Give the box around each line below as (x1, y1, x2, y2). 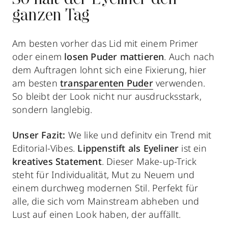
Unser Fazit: (12, 129, 66, 141)
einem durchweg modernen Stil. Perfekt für (12, 182, 198, 194)
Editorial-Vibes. (12, 142, 75, 155)
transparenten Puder (60, 77, 153, 90)
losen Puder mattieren (64, 50, 164, 63)
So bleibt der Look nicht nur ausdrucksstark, (12, 90, 202, 103)
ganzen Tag (12, 8, 90, 25)
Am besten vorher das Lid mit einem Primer (12, 37, 198, 50)
